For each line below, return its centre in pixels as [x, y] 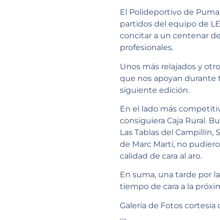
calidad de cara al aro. [161, 156]
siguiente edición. [155, 90]
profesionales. [147, 48]
